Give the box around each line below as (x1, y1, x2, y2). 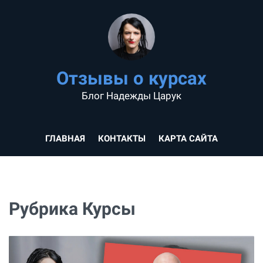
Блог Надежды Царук (82, 90, 181, 102)
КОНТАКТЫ (98, 133, 146, 144)
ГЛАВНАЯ (45, 133, 85, 144)
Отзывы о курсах (56, 67, 207, 89)
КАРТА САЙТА (159, 133, 218, 144)
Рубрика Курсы (9, 198, 136, 220)
